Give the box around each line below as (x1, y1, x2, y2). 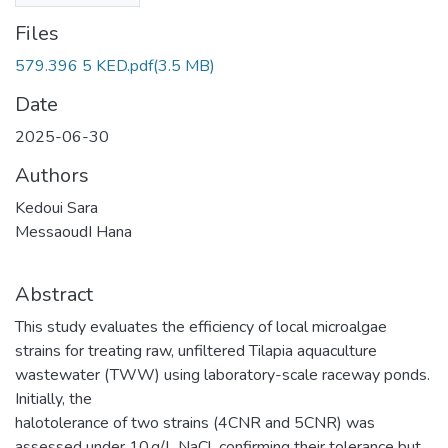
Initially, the (15, 387, 92, 410)
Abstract (15, 280, 93, 308)
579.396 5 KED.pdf (15, 54, 153, 77)
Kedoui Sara (15, 196, 98, 219)
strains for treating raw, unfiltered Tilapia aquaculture (15, 339, 377, 362)
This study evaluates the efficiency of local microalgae (15, 315, 387, 338)
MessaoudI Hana (15, 220, 132, 243)
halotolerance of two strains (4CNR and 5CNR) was (15, 411, 375, 434)
